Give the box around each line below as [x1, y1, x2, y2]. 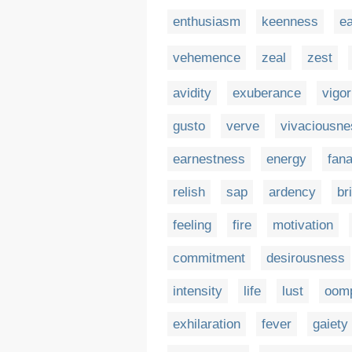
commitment [173, 251, 245, 266]
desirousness [266, 251, 345, 266]
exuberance [233, 86, 301, 101]
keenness [262, 13, 318, 29]
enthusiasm [173, 13, 240, 29]
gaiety [313, 317, 348, 332]
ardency [269, 185, 316, 200]
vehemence [173, 49, 240, 65]
